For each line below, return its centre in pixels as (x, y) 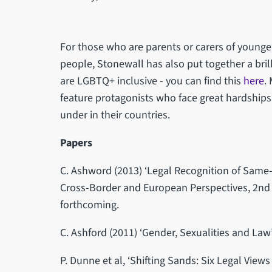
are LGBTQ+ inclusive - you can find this (151, 81)
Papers (76, 143)
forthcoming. (89, 205)
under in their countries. (115, 115)
